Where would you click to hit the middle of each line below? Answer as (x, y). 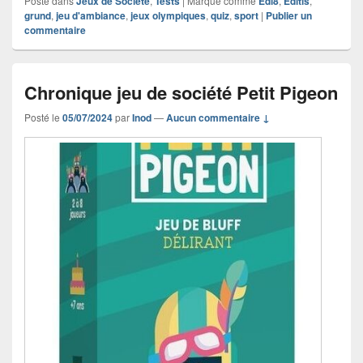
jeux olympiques (168, 15)
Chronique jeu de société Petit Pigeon (181, 92)
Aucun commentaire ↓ (218, 117)
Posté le (43, 117)
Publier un (289, 15)
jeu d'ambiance (91, 15)
